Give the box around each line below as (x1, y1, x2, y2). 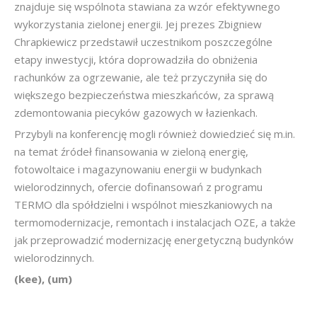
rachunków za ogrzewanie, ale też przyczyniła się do (14, 70, 267, 84)
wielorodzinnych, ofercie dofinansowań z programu (14, 180, 263, 194)
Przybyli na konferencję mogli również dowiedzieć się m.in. (14, 127, 295, 141)
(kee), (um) (14, 272, 72, 286)
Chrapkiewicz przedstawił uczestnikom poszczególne (14, 35, 272, 49)
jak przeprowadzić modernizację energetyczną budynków (14, 233, 294, 247)
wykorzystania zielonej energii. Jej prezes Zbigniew (14, 17, 262, 31)
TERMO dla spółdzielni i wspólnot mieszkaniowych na (14, 197, 272, 212)
